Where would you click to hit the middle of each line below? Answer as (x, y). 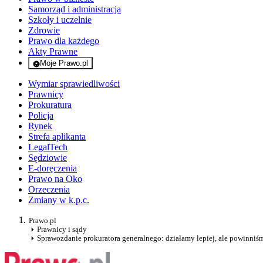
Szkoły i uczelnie (60, 20)
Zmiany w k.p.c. (59, 200)
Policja (41, 116)
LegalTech (48, 147)
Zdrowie (44, 31)
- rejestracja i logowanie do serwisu (119, 72)
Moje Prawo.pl (64, 63)
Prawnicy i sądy (62, 230)
